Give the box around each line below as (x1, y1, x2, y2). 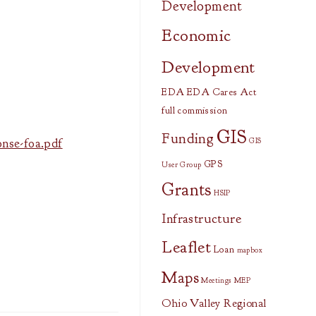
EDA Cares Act (186, 86, 257, 98)
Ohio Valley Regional (162, 296, 267, 310)
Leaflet (162, 236, 212, 257)
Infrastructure (162, 209, 241, 227)
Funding (162, 129, 214, 147)
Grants (162, 178, 212, 201)
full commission (162, 104, 228, 116)
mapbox (236, 245, 262, 255)
